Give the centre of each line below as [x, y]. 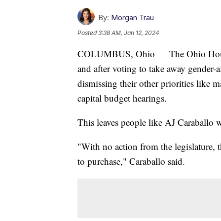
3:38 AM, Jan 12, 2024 [129, 33]
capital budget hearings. [122, 98]
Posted [88, 33]
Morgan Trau [132, 17]
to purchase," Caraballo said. [131, 161]
